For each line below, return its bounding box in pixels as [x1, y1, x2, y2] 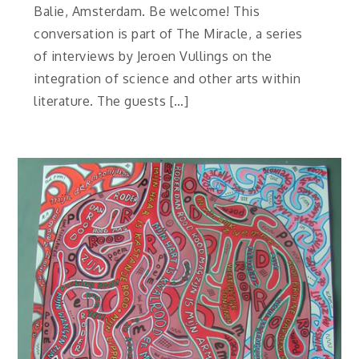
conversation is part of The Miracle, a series [34, 25, 303, 42]
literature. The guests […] [34, 92, 189, 109]
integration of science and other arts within [34, 70, 301, 87]
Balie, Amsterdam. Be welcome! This [34, 2, 260, 19]
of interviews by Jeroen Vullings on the [34, 47, 272, 64]
